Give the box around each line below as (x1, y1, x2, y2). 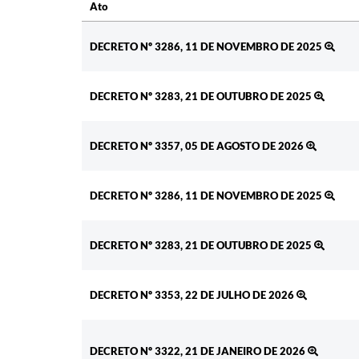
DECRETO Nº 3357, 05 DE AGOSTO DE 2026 (90, 139, 306, 152)
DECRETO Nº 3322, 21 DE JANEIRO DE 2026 (90, 344, 308, 357)
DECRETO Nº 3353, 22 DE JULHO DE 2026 (90, 288, 296, 301)
